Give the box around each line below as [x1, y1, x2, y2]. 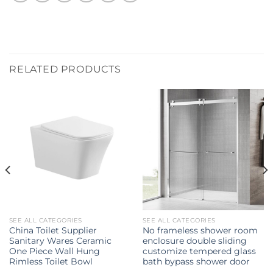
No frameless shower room [142, 225, 258, 236]
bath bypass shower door [142, 257, 250, 267]
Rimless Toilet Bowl [9, 257, 93, 267]
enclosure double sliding [142, 236, 247, 246]
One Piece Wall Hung [9, 246, 100, 257]
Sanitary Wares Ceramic [9, 236, 112, 246]
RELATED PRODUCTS [9, 63, 121, 75]
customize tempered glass [142, 246, 256, 257]
